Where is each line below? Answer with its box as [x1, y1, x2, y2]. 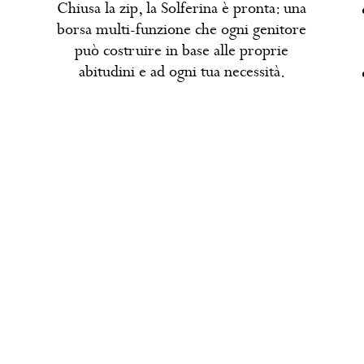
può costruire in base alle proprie [75, 39, 289, 62]
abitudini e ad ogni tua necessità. [78, 60, 285, 83]
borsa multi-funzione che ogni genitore [57, 18, 307, 41]
